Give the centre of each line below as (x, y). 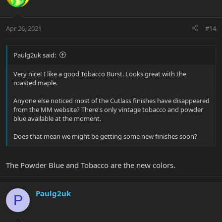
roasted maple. (35, 83)
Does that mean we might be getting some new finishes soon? (105, 136)
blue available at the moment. (57, 118)
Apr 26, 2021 (24, 28)
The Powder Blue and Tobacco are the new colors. (91, 165)
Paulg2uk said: (35, 55)
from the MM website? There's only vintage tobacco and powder (108, 109)
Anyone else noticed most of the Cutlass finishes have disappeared (111, 100)
